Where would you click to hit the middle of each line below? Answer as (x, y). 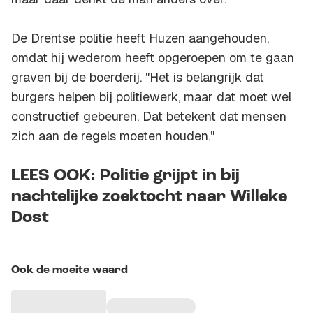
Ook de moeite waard (70, 271)
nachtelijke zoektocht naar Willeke (149, 197)
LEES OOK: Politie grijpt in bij (125, 176)
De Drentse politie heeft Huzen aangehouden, (140, 38)
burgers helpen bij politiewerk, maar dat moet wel (151, 97)
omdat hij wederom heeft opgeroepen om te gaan (153, 58)
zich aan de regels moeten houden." (113, 136)
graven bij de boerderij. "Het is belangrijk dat (138, 78)
